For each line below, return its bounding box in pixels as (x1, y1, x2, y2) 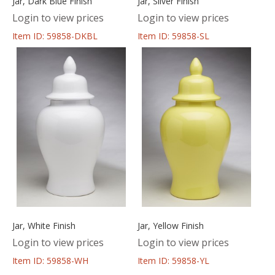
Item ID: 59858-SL (137, 29, 209, 42)
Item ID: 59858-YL (137, 255, 209, 267)
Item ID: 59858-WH (12, 255, 88, 267)
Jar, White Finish (12, 220, 76, 232)
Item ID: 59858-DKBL (12, 29, 98, 42)
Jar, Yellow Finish (137, 220, 204, 232)
